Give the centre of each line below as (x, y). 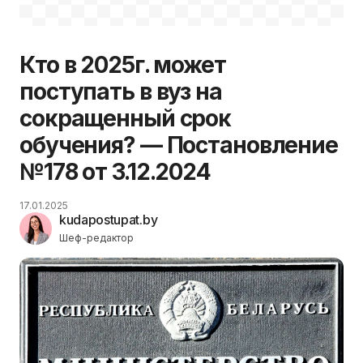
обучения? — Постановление (179, 145)
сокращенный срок (126, 118)
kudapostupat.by (109, 219)
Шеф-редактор (96, 237)
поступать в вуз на (121, 91)
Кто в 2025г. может (123, 64)
